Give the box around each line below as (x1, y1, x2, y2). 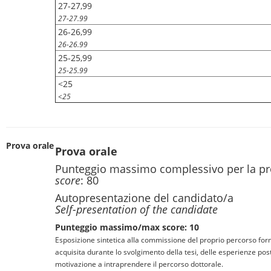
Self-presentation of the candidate (55, 202, 218, 217)
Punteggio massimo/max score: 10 (55, 221, 199, 233)
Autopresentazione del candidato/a (55, 191, 233, 205)
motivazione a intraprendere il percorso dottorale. (55, 259, 223, 269)
